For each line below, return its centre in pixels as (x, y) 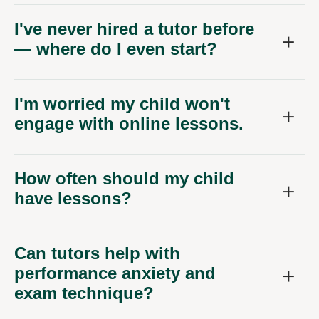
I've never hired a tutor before (134, 28)
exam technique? (84, 293)
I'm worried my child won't (122, 103)
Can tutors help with (97, 253)
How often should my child (124, 178)
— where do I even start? (116, 48)
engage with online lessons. (129, 123)
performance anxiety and (115, 273)
